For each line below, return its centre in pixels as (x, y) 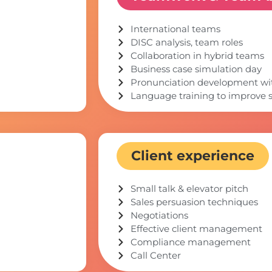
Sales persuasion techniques (194, 202)
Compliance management (190, 242)
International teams (175, 29)
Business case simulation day (196, 69)
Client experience (193, 155)
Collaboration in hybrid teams (197, 55)
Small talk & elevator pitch (189, 188)
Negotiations (159, 215)
